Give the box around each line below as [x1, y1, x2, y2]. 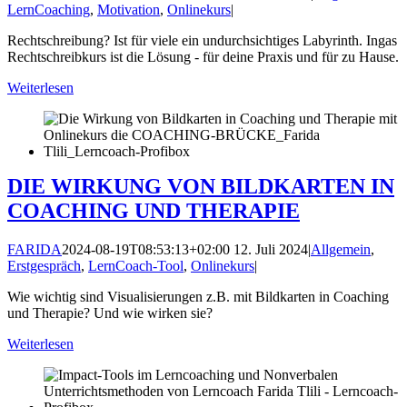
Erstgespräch [7, 257, 81, 273]
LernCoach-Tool [88, 257, 184, 273]
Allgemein [311, 241, 371, 257]
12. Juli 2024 [230, 241, 308, 257]
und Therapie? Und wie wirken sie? [7, 304, 213, 321]
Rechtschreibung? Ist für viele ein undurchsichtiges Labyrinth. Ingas [7, 32, 397, 48]
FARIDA [7, 241, 62, 257]
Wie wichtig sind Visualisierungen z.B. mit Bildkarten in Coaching [7, 288, 389, 304]
